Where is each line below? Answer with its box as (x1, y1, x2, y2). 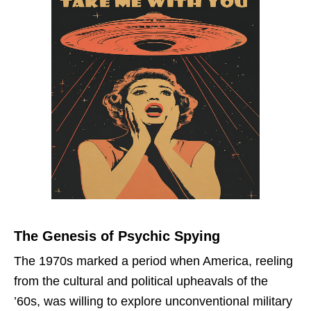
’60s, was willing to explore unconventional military (14, 294, 292, 308)
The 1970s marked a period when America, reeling (14, 253, 293, 268)
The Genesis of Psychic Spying (14, 228, 220, 244)
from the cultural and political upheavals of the (14, 274, 268, 288)
